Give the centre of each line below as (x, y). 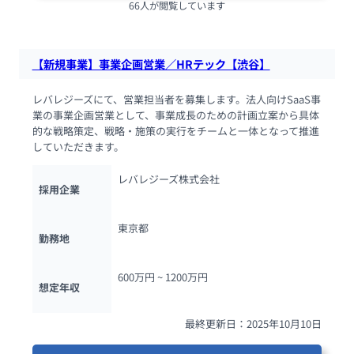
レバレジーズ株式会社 (168, 179)
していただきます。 (78, 147)
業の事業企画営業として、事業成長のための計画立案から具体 (175, 115)
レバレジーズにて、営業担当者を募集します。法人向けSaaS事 (176, 100)
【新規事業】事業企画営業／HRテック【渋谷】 (151, 63)
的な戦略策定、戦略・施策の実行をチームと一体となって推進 (175, 131)
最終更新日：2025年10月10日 (254, 323)
